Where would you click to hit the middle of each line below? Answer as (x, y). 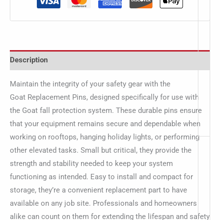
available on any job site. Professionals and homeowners (103, 203)
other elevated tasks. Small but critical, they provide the (101, 150)
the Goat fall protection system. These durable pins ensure (106, 110)
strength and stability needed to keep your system (91, 163)
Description (29, 60)
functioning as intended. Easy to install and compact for (101, 177)
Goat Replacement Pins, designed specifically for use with (104, 97)
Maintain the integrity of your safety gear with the (90, 84)
